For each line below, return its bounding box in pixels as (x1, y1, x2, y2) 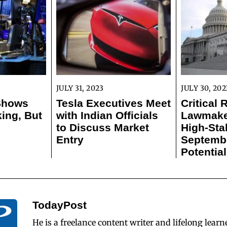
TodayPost (32, 199, 87, 211)
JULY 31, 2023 (56, 83, 104, 93)
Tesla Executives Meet (56, 97, 171, 109)
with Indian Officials (56, 109, 158, 122)
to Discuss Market (56, 122, 149, 134)
